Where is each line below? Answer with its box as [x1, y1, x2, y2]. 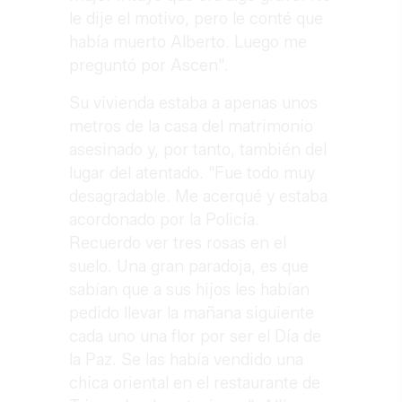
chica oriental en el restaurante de [69, 372, 321, 393]
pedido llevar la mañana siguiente [69, 302, 315, 323]
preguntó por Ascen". [69, 55, 230, 75]
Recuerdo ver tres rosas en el [69, 232, 287, 253]
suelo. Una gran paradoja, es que [69, 256, 310, 276]
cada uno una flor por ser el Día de [69, 326, 322, 346]
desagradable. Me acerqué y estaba [69, 186, 328, 206]
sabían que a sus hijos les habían [69, 279, 310, 300]
